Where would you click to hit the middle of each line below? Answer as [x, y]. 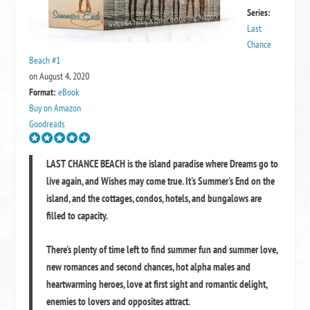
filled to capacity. [77, 216]
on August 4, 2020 [60, 76]
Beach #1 [45, 60]
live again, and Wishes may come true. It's [122, 181]
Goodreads [47, 124]
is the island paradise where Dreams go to [202, 164]
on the [262, 181]
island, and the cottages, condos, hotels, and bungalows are [154, 198]
